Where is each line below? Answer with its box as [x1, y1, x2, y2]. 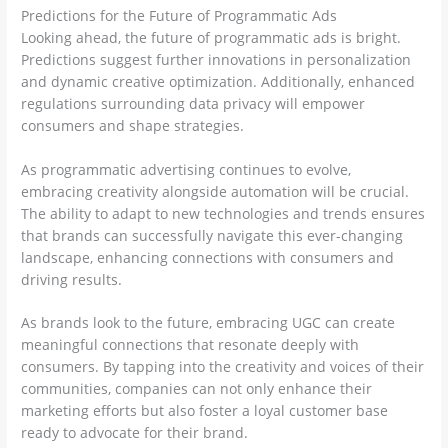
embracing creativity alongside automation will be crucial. [21, 181, 410, 201]
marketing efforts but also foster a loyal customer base [21, 401, 389, 421]
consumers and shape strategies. [21, 115, 245, 135]
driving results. [21, 269, 123, 289]
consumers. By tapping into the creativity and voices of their [21, 357, 425, 377]
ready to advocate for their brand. [21, 423, 249, 443]
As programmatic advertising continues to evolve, [21, 159, 352, 179]
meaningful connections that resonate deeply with [21, 335, 360, 355]
